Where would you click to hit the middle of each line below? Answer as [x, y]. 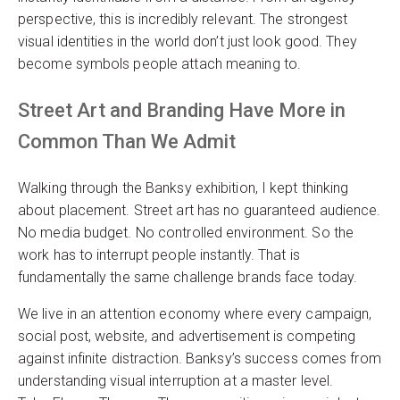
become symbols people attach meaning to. [160, 64]
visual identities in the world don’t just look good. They [187, 42]
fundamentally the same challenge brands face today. [188, 277]
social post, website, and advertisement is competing [187, 336]
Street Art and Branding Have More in [182, 110]
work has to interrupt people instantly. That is [159, 255]
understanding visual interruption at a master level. [176, 381]
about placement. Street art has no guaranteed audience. [200, 210]
